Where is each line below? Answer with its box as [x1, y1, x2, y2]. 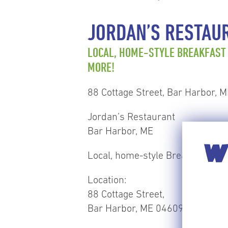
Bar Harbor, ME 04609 [88, 202, 184, 214]
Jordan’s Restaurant [88, 110, 175, 122]
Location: [88, 174, 127, 185]
